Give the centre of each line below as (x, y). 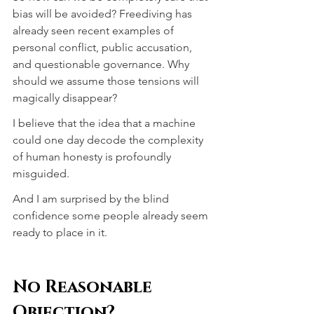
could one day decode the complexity (109, 139)
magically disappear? (65, 97)
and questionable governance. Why (102, 64)
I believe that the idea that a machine (105, 123)
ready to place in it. (60, 232)
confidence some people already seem (112, 215)
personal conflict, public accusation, (104, 47)
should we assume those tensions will (107, 81)
